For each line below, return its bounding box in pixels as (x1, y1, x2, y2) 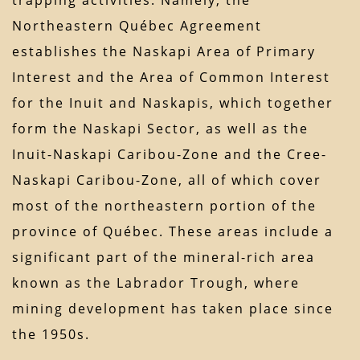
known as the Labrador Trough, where (12, 274, 300, 292)
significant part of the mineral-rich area (12, 248, 315, 267)
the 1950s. (12, 325, 90, 344)
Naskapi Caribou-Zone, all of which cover (12, 171, 321, 190)
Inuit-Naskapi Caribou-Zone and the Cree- (12, 145, 327, 164)
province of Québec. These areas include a (12, 223, 333, 241)
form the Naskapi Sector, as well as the (12, 120, 309, 138)
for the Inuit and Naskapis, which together (12, 94, 333, 112)
